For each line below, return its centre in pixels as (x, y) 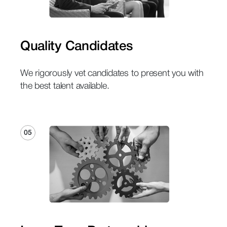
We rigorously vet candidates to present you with (112, 74)
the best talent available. (65, 86)
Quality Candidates (77, 47)
